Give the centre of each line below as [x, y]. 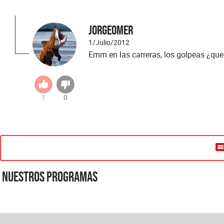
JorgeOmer [111, 30]
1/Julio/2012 [109, 42]
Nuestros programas [50, 177]
